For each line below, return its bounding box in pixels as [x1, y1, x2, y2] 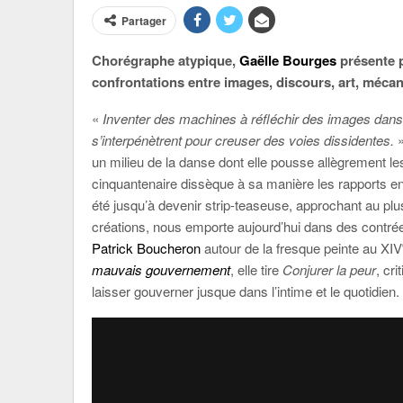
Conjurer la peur [282, 260, 376, 279]
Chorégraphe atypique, [92, 50, 239, 70]
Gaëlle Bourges [239, 50, 336, 70]
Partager [121, 13, 166, 29]
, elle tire [230, 260, 282, 279]
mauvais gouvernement [92, 260, 230, 279]
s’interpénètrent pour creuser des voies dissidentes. [92, 130, 398, 149]
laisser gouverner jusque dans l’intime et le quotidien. [92, 282, 399, 300]
